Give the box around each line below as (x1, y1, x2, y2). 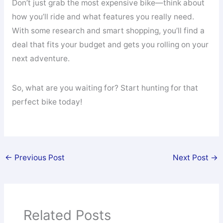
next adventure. (11, 53, 70, 63)
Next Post (172, 152, 211, 162)
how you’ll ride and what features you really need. (11, 11, 194, 21)
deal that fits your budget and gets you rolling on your (11, 39, 209, 49)
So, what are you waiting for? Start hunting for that (11, 83, 198, 93)
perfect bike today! (11, 97, 82, 107)
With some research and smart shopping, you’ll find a (11, 25, 205, 35)
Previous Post (12, 152, 65, 162)
